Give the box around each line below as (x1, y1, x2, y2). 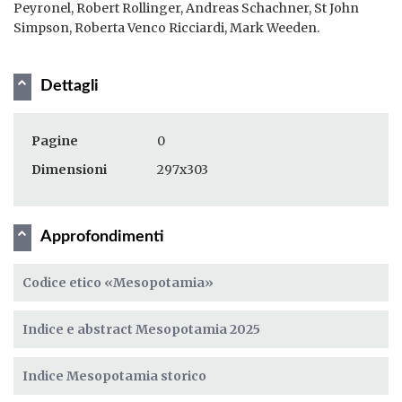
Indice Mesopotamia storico (22, 367, 206, 384)
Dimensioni (31, 161, 107, 178)
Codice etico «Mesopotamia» (22, 274, 214, 291)
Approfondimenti (40, 228, 164, 245)
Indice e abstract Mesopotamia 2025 (22, 320, 260, 337)
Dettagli (40, 77, 99, 94)
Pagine (31, 132, 78, 149)
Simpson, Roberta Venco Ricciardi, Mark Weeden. (13, 19, 319, 36)
